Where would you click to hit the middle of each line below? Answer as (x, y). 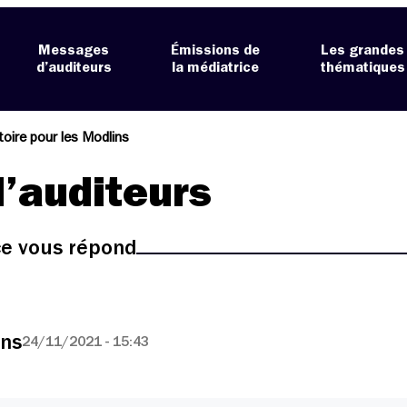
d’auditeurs (74, 68)
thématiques (362, 68)
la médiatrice (216, 68)
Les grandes (363, 50)
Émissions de (216, 50)
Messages (74, 50)
